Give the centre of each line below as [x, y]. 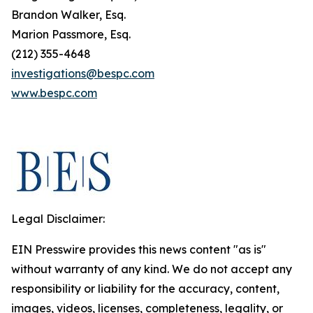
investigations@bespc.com [83, 73]
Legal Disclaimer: [58, 219]
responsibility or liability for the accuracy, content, [145, 289]
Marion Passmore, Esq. [71, 34]
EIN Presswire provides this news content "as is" [139, 249]
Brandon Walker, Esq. [68, 15]
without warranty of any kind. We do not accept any [152, 269]
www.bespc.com [54, 93]
